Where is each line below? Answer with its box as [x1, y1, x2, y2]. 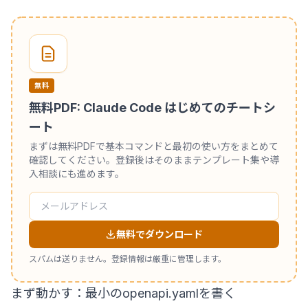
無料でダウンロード [116, 228, 203, 240]
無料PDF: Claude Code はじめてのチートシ [29, 100, 276, 115]
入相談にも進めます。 [29, 167, 124, 179]
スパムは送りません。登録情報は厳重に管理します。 [29, 253, 226, 264]
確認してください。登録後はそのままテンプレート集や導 [29, 153, 279, 166]
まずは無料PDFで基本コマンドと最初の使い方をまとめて [29, 140, 278, 152]
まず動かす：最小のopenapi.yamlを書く [11, 285, 236, 300]
